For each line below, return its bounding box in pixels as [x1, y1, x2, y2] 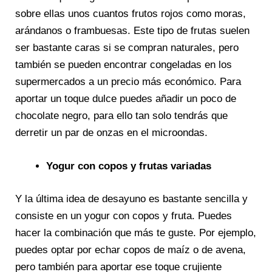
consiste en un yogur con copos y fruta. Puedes [15, 209, 232, 222]
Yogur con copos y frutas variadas [46, 160, 211, 172]
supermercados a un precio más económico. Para [15, 76, 241, 88]
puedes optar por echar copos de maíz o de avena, [15, 243, 246, 256]
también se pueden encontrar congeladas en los [15, 59, 232, 71]
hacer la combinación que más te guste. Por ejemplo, [15, 226, 256, 239]
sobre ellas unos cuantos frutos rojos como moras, [15, 8, 246, 20]
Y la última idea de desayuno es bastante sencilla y [15, 192, 248, 205]
